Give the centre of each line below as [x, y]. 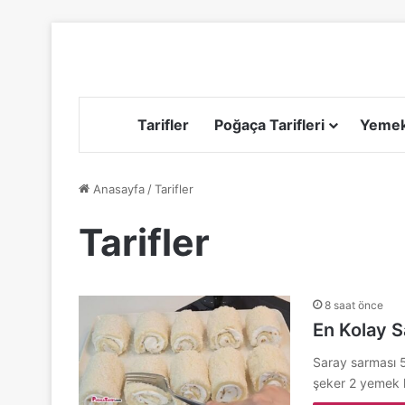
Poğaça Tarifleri [269, 124]
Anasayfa [117, 188]
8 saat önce [354, 305]
